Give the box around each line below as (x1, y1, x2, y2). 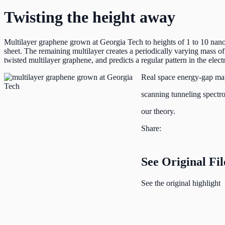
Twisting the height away (4, 8, 175, 27)
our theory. (141, 106, 175, 116)
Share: (141, 124, 161, 133)
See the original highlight (141, 178, 220, 187)
